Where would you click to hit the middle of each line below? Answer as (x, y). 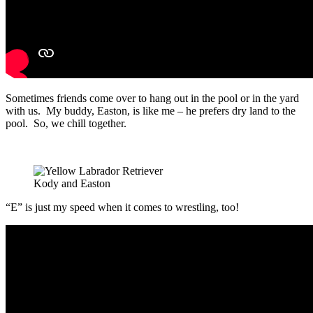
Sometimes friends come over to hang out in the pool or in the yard (152, 99)
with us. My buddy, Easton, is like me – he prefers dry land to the (151, 111)
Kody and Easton (72, 184)
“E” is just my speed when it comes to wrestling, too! (122, 208)
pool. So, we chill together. (66, 124)
